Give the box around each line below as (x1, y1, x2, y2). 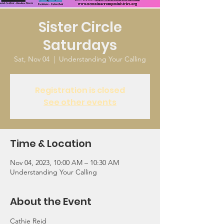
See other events (43, 96, 116, 108)
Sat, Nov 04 (14, 54, 49, 64)
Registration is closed (35, 84, 125, 96)
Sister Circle (38, 17, 122, 37)
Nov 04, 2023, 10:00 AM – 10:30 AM (10, 158, 119, 167)
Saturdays (43, 35, 117, 55)
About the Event (10, 194, 91, 209)
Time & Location (10, 136, 91, 151)
